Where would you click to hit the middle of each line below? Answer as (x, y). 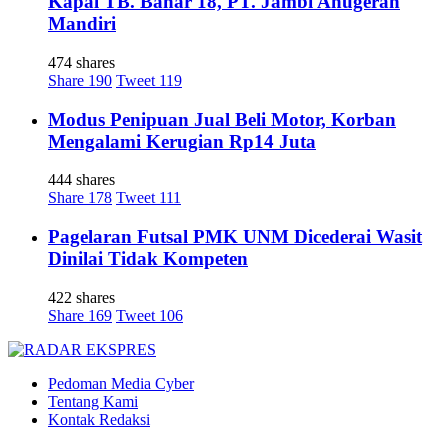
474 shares (81, 62)
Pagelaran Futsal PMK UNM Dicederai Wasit (235, 237)
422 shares (81, 297)
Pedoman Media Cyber (121, 383)
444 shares (81, 180)
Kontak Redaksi (99, 419)
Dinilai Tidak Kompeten (148, 259)
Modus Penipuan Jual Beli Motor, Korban (222, 119)
